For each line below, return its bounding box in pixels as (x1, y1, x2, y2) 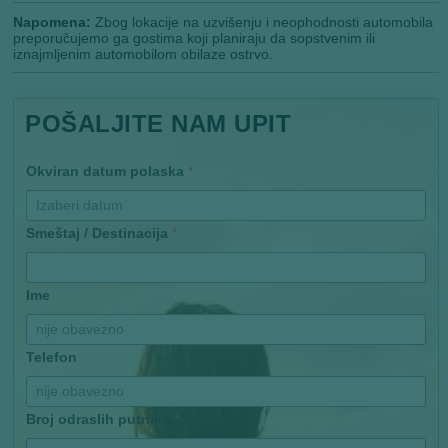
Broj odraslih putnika (26, 410, 175, 427)
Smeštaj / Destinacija (26, 224, 173, 241)
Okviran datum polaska (26, 162, 189, 179)
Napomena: (13, 13, 96, 30)
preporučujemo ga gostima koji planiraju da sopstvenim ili (13, 29, 376, 46)
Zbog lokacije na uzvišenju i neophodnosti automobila (95, 13, 434, 30)
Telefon (26, 348, 78, 365)
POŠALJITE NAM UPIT (25, 109, 292, 137)
